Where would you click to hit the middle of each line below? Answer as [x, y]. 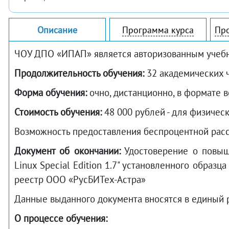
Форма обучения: [51, 93]
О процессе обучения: [61, 218]
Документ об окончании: [67, 151]
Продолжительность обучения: [79, 73]
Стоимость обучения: [58, 112]
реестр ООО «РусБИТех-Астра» [80, 179]
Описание [57, 30]
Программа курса [158, 30]
